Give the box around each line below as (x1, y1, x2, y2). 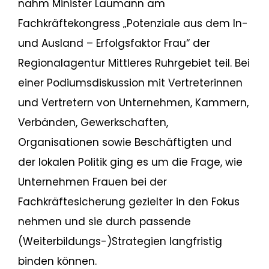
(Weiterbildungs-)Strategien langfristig (17, 234, 222, 249)
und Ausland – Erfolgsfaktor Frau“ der (17, 36, 210, 50)
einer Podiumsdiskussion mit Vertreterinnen (17, 76, 243, 90)
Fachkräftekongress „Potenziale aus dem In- (17, 16, 248, 31)
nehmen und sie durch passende (17, 214, 191, 229)
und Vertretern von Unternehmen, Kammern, (17, 95, 249, 110)
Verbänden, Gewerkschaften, (17, 115, 168, 130)
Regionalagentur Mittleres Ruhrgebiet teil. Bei (17, 56, 250, 70)
